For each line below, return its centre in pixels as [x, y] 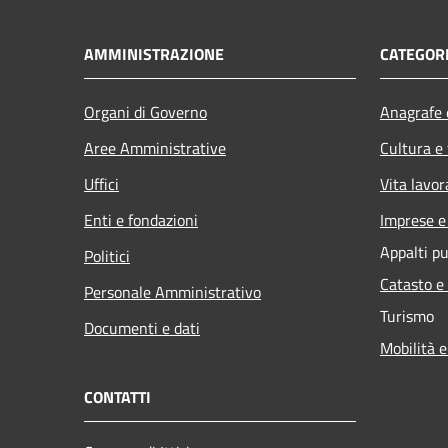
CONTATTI [117, 396]
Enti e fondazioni [141, 219]
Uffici [101, 183]
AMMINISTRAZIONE [154, 53]
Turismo [407, 315]
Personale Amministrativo [172, 291]
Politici [107, 255]
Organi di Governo [145, 111]
